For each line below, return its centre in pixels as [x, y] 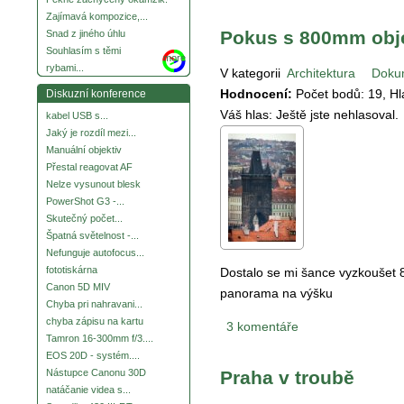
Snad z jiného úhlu [86, 34]
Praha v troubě [287, 378]
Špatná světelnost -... [92, 236]
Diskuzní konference [96, 94]
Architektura [321, 73]
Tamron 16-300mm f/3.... [100, 339]
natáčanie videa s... [88, 390]
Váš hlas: [248, 115]
